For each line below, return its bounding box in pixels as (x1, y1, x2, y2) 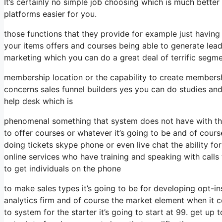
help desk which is (4, 96, 73, 106)
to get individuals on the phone (4, 163, 121, 173)
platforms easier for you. (4, 8, 97, 19)
